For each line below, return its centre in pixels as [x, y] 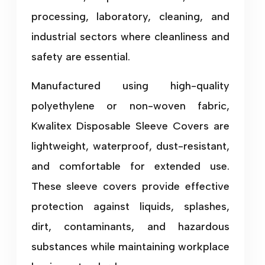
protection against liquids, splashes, [130, 206]
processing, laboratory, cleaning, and [130, 16]
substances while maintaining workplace [130, 246]
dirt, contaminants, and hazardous [130, 226]
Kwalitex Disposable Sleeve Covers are [130, 126]
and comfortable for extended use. [130, 166]
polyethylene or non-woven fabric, [130, 106]
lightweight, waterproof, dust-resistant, [130, 146]
